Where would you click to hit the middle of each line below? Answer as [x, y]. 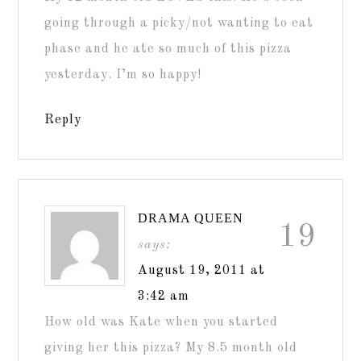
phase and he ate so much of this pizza [168, 49]
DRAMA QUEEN [191, 218]
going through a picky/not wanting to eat [179, 23]
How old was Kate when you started [162, 322]
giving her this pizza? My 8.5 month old [171, 348]
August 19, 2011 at [202, 271]
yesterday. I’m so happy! [123, 75]
